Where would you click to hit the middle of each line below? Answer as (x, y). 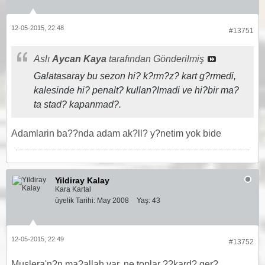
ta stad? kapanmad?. (77, 104)
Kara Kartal (73, 189)
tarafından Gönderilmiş (156, 59)
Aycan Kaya (79, 59)
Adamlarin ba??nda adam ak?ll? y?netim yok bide (116, 133)
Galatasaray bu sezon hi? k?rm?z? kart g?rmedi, (135, 76)
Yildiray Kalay (82, 180)
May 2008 (113, 201)
